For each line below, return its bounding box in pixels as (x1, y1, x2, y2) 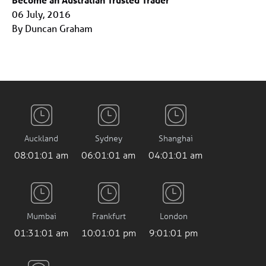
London (159, 210, 188, 221)
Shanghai (158, 132, 193, 144)
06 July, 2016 (12, 7, 71, 20)
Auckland (24, 132, 58, 144)
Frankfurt (91, 210, 126, 221)
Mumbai (26, 210, 56, 221)
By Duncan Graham (12, 21, 93, 34)
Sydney (94, 132, 122, 144)
